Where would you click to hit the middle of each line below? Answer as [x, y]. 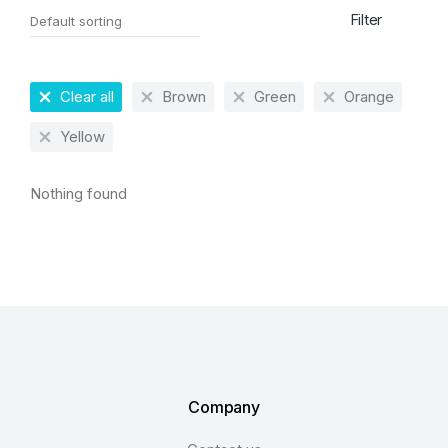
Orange [369, 96]
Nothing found [78, 193]
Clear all [87, 96]
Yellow [82, 136]
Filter [365, 19]
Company [224, 407]
